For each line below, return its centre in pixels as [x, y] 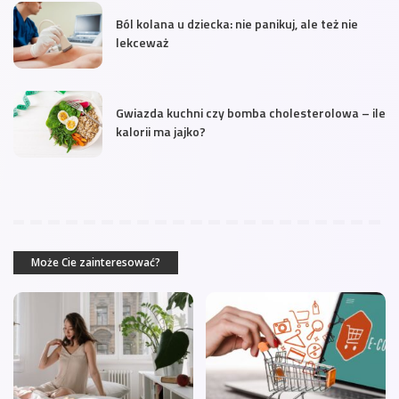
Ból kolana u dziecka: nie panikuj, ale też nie [237, 23]
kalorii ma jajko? [161, 131]
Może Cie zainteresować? [96, 262]
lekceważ [142, 42]
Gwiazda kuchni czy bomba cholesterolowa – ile [251, 112]
